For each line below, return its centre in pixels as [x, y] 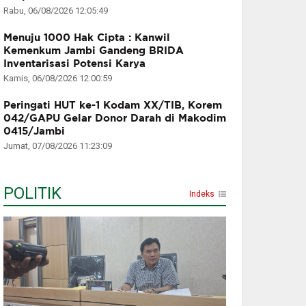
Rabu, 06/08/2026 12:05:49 [56, 11]
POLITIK [32, 194]
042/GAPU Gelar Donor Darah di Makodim [115, 118]
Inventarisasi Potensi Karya [74, 64]
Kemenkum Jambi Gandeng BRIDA [94, 51]
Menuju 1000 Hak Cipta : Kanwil [87, 38]
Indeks [202, 194]
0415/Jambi [34, 131]
